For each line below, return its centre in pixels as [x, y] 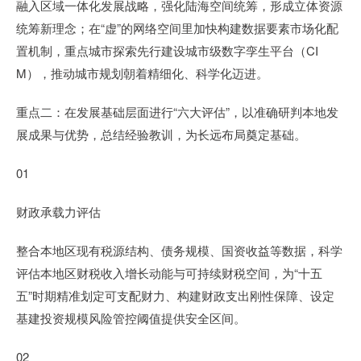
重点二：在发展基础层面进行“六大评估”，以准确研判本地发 [177, 112]
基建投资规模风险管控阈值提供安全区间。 [131, 318]
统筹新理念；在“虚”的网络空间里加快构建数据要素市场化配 [177, 28]
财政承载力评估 [58, 212]
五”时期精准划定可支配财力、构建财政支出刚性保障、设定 [175, 295]
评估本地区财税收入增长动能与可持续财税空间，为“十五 [169, 273]
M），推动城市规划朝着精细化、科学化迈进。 [142, 73]
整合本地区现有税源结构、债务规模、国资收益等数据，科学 [179, 250]
